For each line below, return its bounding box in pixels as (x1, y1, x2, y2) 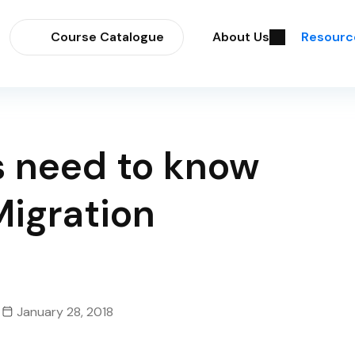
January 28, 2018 (17, 303, 113, 320)
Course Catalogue (51, 29, 165, 45)
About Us (212, 29, 270, 45)
